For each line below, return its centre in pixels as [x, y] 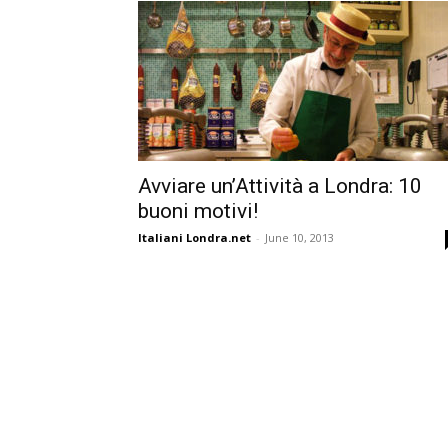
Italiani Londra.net [194, 237]
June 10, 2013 [299, 237]
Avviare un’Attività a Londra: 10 [280, 186]
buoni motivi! [198, 211]
